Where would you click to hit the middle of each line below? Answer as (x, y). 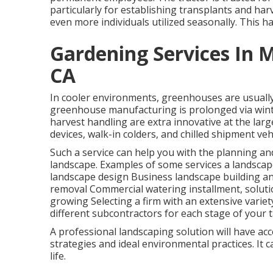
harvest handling (89, 122)
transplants (206, 10)
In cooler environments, (106, 97)
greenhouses (192, 97)
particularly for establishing (115, 10)
